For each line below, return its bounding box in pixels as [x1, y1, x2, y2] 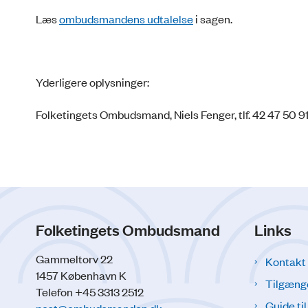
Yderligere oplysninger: [36, 74, 149, 90]
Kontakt [265, 254, 306, 269]
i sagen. [193, 10, 232, 26]
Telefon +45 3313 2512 [36, 284, 144, 300]
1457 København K [36, 267, 126, 283]
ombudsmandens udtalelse [59, 10, 193, 26]
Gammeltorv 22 [36, 251, 113, 267]
